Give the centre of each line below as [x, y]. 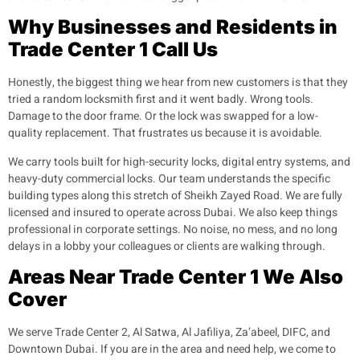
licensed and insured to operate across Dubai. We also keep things [173, 212]
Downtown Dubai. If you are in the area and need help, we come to [172, 349]
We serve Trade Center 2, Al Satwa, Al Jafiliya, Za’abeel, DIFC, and [169, 332]
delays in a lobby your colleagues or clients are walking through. [167, 246]
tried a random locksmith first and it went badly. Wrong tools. [161, 100]
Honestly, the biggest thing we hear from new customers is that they [178, 83]
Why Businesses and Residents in [173, 27]
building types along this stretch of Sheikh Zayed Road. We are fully [175, 195]
